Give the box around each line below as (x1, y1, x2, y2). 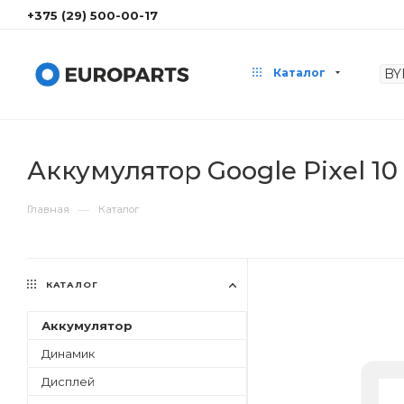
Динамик (41, 346, 95, 361)
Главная (27, 203, 69, 216)
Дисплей (41, 374, 95, 389)
